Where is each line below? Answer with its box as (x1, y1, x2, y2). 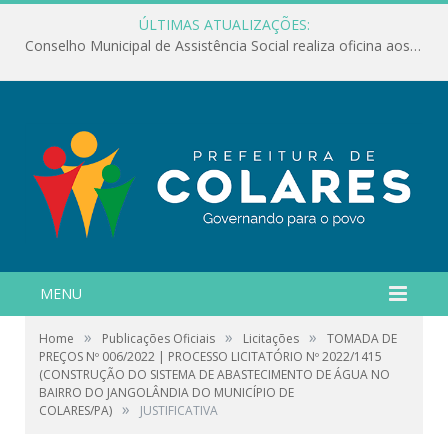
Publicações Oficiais (102, 329, 215, 347)
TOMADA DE (327, 329, 397, 347)
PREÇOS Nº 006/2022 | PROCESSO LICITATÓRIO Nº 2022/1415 (39, 347, 382, 365)
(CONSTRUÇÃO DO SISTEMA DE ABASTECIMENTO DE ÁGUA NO (39, 365, 390, 383)
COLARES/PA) (39, 401, 112, 419)
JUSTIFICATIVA (140, 401, 218, 419)
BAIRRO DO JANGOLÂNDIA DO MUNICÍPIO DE (39, 383, 294, 401)
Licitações (243, 329, 299, 347)
